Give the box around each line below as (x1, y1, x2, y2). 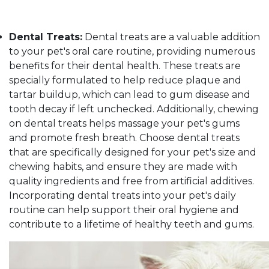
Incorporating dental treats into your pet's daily (9, 190, 236, 202)
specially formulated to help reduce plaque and (9, 74, 241, 86)
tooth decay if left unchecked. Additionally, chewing (9, 103, 259, 115)
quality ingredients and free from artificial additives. (9, 175, 254, 187)
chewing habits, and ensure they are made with (9, 161, 237, 173)
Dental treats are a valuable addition (82, 31, 260, 43)
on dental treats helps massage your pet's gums (9, 118, 240, 130)
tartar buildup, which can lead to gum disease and (9, 89, 250, 101)
